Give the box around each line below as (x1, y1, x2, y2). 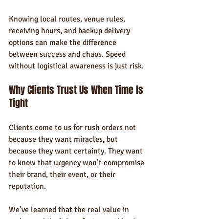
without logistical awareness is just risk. (9, 61, 144, 71)
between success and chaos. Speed (9, 49, 128, 59)
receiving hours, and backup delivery (9, 26, 132, 36)
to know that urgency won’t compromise (9, 158, 146, 168)
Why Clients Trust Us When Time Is (9, 83, 146, 97)
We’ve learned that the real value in (9, 205, 131, 215)
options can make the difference (9, 38, 118, 47)
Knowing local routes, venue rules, (9, 14, 127, 24)
